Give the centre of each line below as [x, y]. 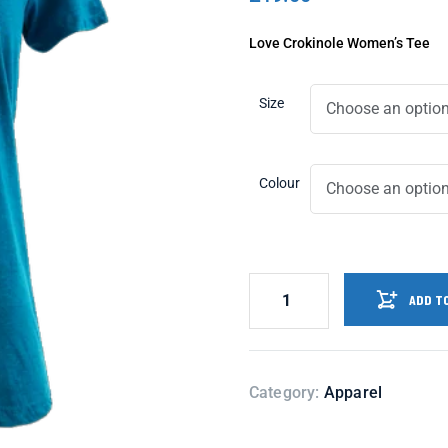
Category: [286, 392]
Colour [279, 182]
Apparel [353, 392]
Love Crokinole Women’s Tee [339, 42]
